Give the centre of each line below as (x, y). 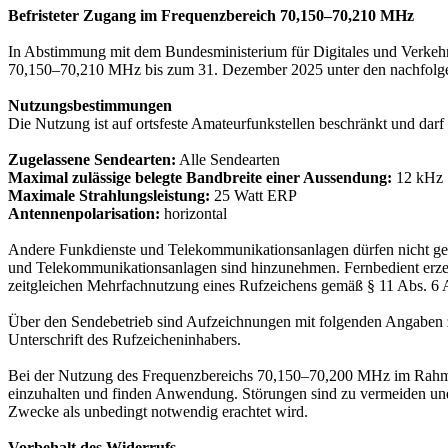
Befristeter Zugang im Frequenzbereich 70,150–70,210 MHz (211, 16)
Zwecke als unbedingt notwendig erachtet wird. (158, 412)
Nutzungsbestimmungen (90, 106)
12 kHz (417, 178)
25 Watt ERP (253, 196)
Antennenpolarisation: (84, 214)
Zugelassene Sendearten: (92, 160)
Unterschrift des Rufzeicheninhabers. (124, 340)
